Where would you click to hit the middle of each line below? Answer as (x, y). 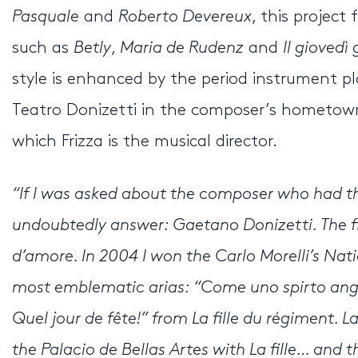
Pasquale (46, 17)
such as (43, 48)
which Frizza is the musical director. (145, 142)
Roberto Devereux (185, 17)
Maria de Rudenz (182, 48)
